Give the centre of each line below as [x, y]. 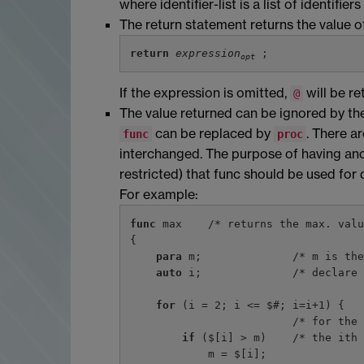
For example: [159, 195]
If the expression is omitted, [205, 93]
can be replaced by [213, 134]
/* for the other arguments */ [212, 321]
